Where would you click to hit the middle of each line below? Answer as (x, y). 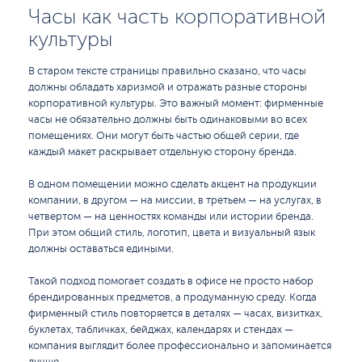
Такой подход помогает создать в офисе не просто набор (171, 281)
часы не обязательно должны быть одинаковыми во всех (168, 120)
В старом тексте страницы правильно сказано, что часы (167, 71)
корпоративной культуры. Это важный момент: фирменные (176, 103)
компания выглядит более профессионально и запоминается (180, 346)
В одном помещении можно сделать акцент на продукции (173, 184)
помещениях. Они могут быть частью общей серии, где (164, 136)
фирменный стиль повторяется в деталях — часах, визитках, (175, 314)
